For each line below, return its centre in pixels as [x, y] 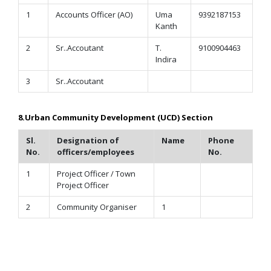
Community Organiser [97, 207]
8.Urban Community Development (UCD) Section [116, 117]
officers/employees [96, 152]
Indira [166, 59]
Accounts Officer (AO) [94, 15]
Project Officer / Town [96, 174]
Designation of [88, 140]
